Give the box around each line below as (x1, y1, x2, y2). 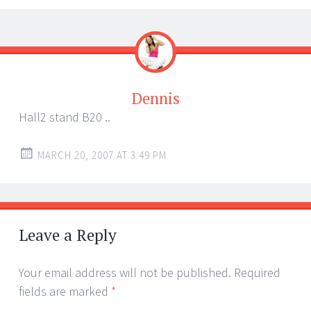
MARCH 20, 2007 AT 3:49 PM (37, 148, 167, 162)
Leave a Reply (19, 224, 117, 246)
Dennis (131, 87, 180, 109)
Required (234, 264, 280, 280)
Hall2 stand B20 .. (19, 108, 110, 125)
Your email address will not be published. (19, 264, 231, 280)
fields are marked (19, 283, 111, 299)
